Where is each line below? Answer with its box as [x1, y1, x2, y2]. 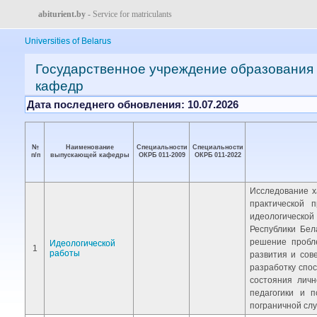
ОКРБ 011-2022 [195, 151, 241, 158]
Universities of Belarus [25, 36, 111, 46]
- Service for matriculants [86, 9, 172, 19]
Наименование [65, 144, 114, 151]
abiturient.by [38, 9, 86, 19]
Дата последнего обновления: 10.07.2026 [27, 99, 238, 110]
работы [50, 248, 80, 258]
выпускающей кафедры [50, 151, 129, 158]
